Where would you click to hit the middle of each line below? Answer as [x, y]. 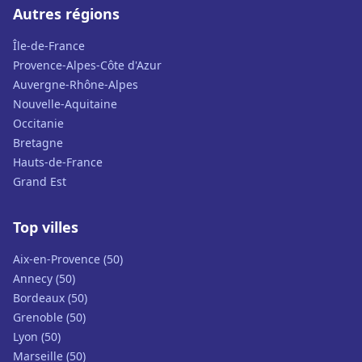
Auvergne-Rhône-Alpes [76, 84]
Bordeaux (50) [50, 298]
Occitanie [38, 123]
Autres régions [66, 14]
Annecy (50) [44, 278]
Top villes [46, 227]
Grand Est [40, 181]
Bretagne [38, 143]
